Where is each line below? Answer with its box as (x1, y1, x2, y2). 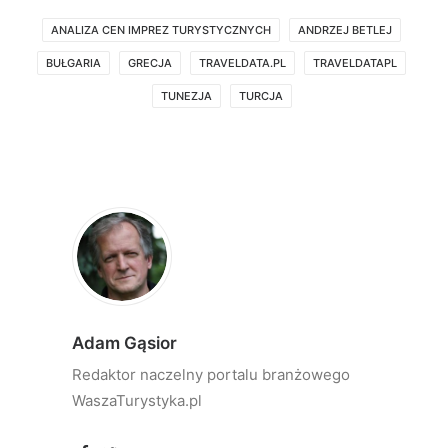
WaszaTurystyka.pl (72, 390, 202, 410)
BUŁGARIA (46, 55, 101, 70)
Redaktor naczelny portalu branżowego (72, 364, 350, 384)
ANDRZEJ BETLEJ (298, 22, 392, 37)
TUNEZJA (160, 88, 212, 103)
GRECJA (128, 55, 172, 70)
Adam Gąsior (72, 332, 177, 353)
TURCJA (238, 88, 283, 103)
